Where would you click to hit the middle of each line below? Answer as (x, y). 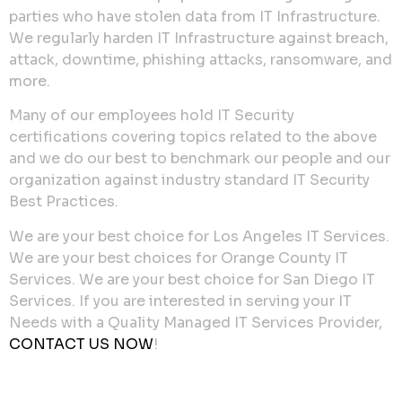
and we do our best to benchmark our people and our (200, 159)
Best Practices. (64, 202)
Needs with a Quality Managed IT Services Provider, (196, 322)
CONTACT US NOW (81, 344)
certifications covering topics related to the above (193, 137)
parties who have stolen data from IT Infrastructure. (195, 17)
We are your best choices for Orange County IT (179, 258)
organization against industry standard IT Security (189, 180)
